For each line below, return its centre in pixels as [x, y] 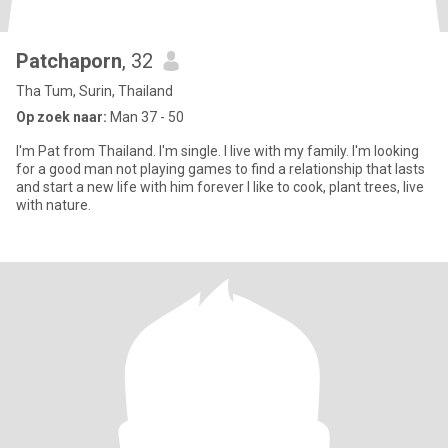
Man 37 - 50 [145, 117]
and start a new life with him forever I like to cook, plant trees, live [220, 187]
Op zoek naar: [61, 117]
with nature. [53, 205]
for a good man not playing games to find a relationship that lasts [220, 169]
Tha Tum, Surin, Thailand [94, 91]
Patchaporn [69, 61]
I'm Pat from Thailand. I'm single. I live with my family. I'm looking [217, 151]
